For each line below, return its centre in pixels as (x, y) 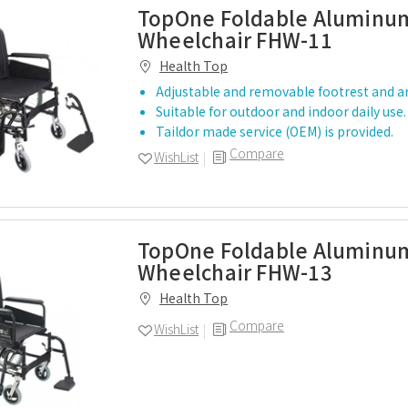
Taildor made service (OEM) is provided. (275, 131)
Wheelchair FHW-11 (235, 39)
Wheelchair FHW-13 (235, 271)
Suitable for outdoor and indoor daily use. (281, 111)
